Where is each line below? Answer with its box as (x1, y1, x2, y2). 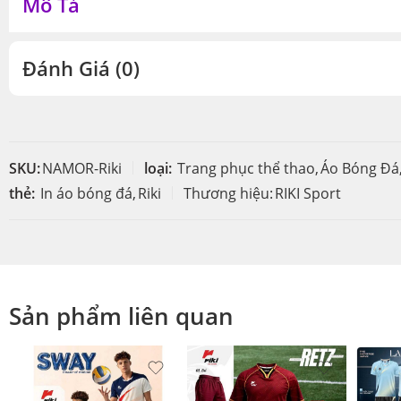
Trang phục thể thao (177, 158, 315, 178)
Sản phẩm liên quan (9, 300, 234, 332)
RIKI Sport (275, 183, 341, 203)
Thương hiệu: (183, 183, 273, 203)
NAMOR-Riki (42, 158, 122, 178)
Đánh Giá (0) (22, 54, 140, 82)
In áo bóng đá (40, 183, 132, 203)
